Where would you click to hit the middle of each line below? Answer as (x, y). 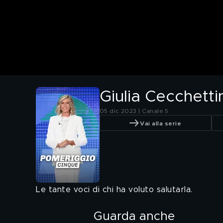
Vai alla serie (161, 123)
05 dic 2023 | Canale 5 (134, 111)
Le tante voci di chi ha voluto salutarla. (114, 190)
